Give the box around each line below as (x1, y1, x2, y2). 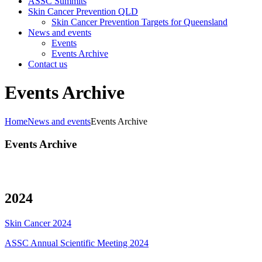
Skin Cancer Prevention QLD (28, 6, 138, 16)
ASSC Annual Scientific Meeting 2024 (5, 238, 149, 249)
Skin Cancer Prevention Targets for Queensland (51, 17, 227, 27)
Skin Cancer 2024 (5, 218, 71, 229)
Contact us (28, 59, 67, 69)
